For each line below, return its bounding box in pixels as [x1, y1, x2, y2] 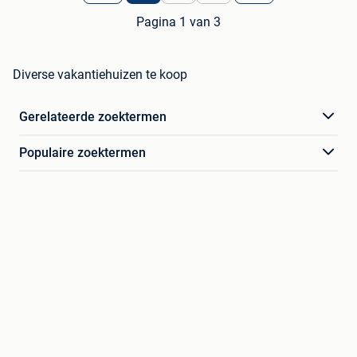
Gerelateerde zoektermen [19, 108, 167, 124]
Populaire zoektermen [19, 144, 146, 160]
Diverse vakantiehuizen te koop [13, 66, 187, 82]
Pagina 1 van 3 [136, 14, 221, 29]
